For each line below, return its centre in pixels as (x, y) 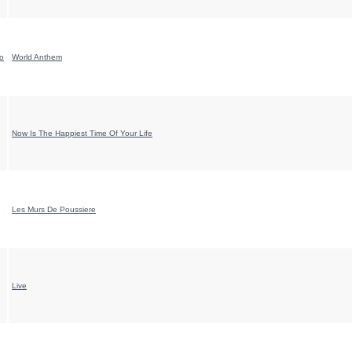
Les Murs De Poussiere (54, 209)
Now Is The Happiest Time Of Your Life (82, 133)
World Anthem (37, 57)
